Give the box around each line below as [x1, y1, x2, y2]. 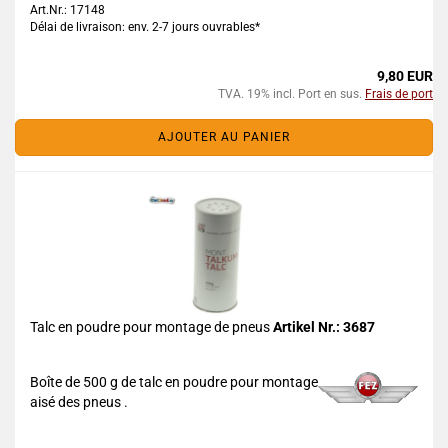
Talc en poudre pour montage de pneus [30, 319, 273, 335]
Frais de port [365, 87, 433, 101]
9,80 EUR [377, 68, 433, 84]
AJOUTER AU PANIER [158, 130, 290, 144]
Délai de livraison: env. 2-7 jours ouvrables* [30, 20, 260, 34]
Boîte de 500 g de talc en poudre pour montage [30, 374, 318, 390]
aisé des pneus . [30, 394, 128, 410]
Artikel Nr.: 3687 [273, 319, 375, 335]
